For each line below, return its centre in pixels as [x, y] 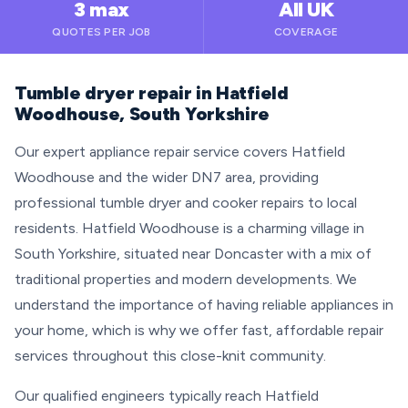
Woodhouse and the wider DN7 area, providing [167, 177]
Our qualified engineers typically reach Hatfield [167, 396]
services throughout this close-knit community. [170, 356]
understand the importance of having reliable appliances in [204, 305]
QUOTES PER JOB [102, 32]
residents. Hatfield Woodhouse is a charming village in [189, 228]
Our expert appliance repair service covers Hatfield [180, 152]
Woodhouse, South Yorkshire [143, 114]
